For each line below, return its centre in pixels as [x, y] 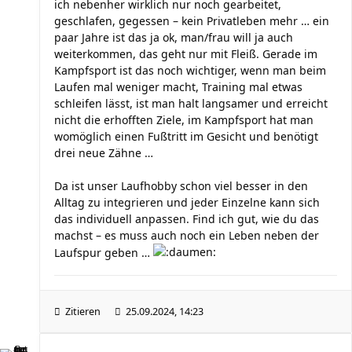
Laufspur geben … [104, 253]
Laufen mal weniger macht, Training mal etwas [178, 87]
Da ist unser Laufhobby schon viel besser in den [181, 186]
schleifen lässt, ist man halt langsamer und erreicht [191, 103]
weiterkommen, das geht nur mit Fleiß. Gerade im [186, 54]
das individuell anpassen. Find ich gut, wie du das [187, 219]
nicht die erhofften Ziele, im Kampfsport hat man [184, 120]
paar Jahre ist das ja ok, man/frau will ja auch [174, 37]
